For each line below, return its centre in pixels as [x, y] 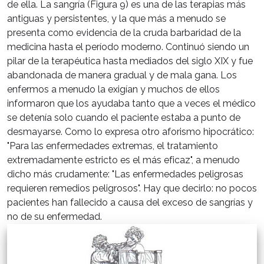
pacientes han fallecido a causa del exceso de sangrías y [130, 203]
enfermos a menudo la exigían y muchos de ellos [113, 90]
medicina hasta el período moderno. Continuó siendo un [128, 47]
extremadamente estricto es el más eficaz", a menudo [123, 160]
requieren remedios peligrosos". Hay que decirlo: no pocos [132, 189]
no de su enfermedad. [55, 217]
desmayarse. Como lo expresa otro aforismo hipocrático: [131, 132]
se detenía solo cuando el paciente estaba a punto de [124, 118]
